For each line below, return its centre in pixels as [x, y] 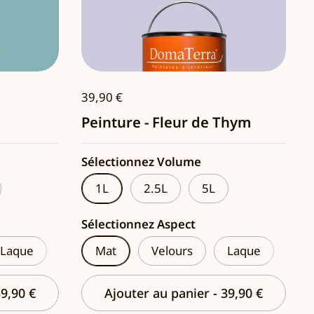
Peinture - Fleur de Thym [166, 122]
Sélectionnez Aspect [138, 224]
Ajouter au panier [159, 293]
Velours [172, 251]
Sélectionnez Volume [141, 162]
